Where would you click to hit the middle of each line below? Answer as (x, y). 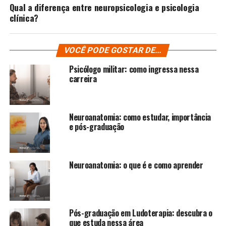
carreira (83, 78)
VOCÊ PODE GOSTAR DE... (113, 50)
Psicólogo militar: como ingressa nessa (134, 69)
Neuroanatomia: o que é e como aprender (136, 165)
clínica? (24, 17)
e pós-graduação (97, 126)
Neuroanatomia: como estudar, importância (140, 117)
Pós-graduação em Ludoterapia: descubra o (141, 213)
